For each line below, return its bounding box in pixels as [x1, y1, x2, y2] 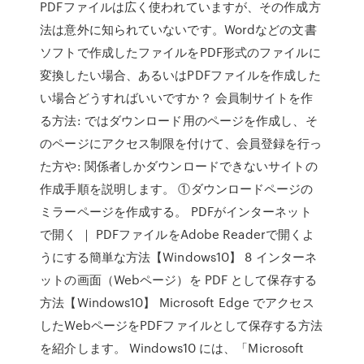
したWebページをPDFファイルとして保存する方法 [40, 316, 323, 334]
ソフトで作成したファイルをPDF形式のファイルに [40, 43, 321, 61]
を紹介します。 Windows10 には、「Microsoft [40, 339, 305, 357]
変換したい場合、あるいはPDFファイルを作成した [40, 66, 321, 84]
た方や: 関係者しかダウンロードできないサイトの [40, 157, 318, 175]
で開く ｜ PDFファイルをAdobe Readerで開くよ [40, 225, 315, 243]
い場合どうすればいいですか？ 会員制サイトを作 [40, 89, 314, 106]
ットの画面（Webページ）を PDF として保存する [40, 271, 317, 288]
